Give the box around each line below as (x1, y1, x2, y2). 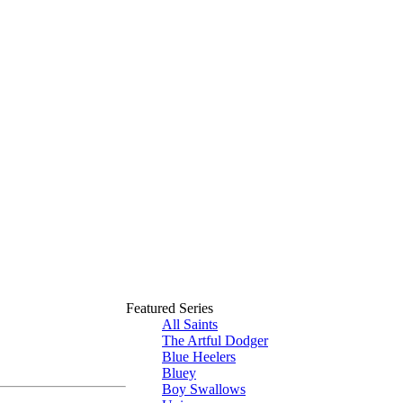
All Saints (162, 317, 218, 332)
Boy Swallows (162, 381, 246, 397)
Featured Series (126, 300, 213, 316)
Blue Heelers (162, 349, 236, 364)
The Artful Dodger (162, 333, 268, 348)
